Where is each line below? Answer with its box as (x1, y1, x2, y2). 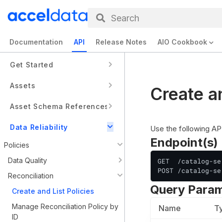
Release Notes (96, 38, 147, 46)
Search (111, 12, 140, 23)
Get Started (10, 60, 54, 69)
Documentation (9, 38, 63, 46)
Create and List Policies (12, 187, 94, 195)
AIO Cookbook (158, 38, 207, 46)
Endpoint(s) (150, 135, 218, 150)
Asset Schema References (10, 102, 110, 111)
